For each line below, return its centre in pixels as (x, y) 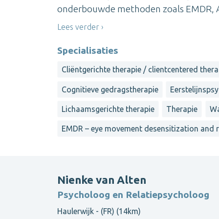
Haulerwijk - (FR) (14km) (99, 211)
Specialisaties (88, 51)
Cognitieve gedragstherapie (110, 89)
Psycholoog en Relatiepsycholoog (133, 194)
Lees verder (78, 27)
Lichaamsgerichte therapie (108, 109)
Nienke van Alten (102, 179)
